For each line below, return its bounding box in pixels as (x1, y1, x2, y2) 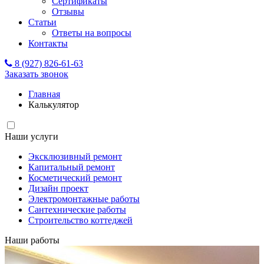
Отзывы (52, 6, 84, 16)
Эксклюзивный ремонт (28, 151, 122, 161)
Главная (28, 89, 60, 99)
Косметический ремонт (28, 173, 122, 183)
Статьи (28, 17, 57, 27)
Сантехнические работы (28, 204, 126, 214)
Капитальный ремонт (28, 162, 115, 172)
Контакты (28, 38, 68, 48)
